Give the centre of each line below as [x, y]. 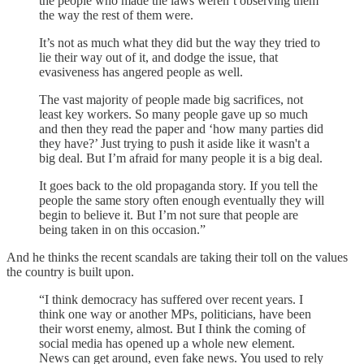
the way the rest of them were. [118, 15]
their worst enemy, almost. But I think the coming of [172, 328]
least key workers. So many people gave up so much [173, 114]
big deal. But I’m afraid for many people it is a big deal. [181, 158]
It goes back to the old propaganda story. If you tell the [178, 185]
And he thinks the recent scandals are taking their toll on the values [177, 257]
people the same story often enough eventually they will [182, 200]
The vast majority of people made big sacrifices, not [171, 99]
